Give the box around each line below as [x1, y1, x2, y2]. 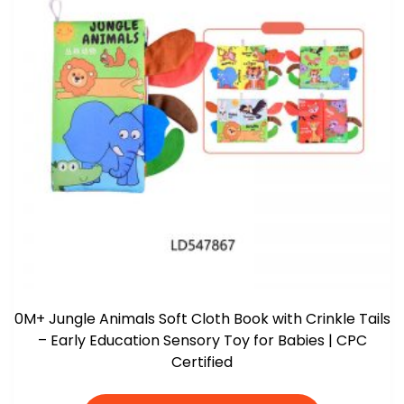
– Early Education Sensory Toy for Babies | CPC [37, 330, 367, 352]
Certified [171, 352, 233, 373]
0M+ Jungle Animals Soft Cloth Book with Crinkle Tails [14, 308, 390, 330]
